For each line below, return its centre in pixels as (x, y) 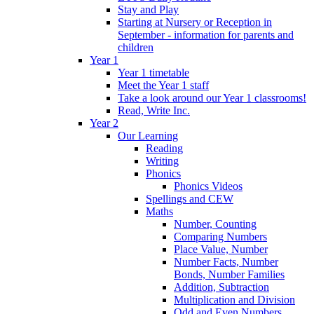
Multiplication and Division (234, 299)
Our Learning (148, 135)
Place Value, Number (221, 249)
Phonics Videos (208, 186)
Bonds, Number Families (229, 274)
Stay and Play (148, 9)
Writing (162, 161)
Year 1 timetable (153, 72)
